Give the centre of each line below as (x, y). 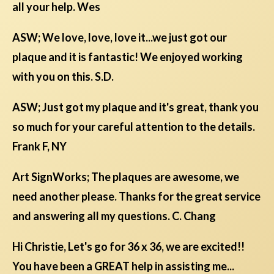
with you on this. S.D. (63, 77)
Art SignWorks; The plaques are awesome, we (126, 177)
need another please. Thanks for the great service (136, 197)
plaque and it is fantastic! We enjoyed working (128, 57)
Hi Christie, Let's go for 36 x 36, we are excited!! (128, 247)
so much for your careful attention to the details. (134, 127)
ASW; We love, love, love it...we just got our (120, 38)
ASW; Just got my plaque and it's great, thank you (135, 107)
